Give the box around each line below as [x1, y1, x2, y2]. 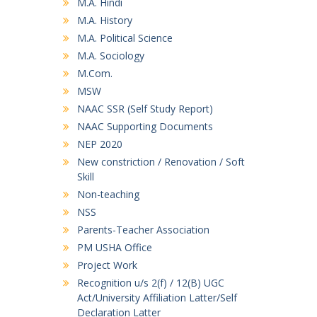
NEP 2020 [76, 137, 122, 151]
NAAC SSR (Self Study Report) [76, 102, 213, 115]
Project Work [76, 258, 137, 272]
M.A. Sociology [76, 49, 144, 62]
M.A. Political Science [76, 31, 173, 45]
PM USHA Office [76, 241, 152, 254]
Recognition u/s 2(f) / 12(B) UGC [76, 276, 224, 289]
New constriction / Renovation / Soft [76, 155, 245, 168]
